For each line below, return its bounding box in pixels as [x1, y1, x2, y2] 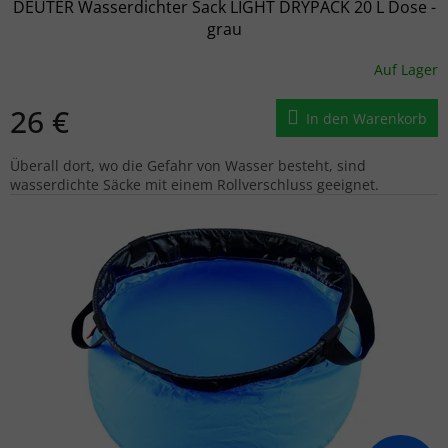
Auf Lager [374, 60, 438, 80]
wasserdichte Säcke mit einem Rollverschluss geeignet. [10, 174, 379, 194]
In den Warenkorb [306, 108, 427, 128]
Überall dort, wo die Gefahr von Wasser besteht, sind [10, 155, 366, 175]
